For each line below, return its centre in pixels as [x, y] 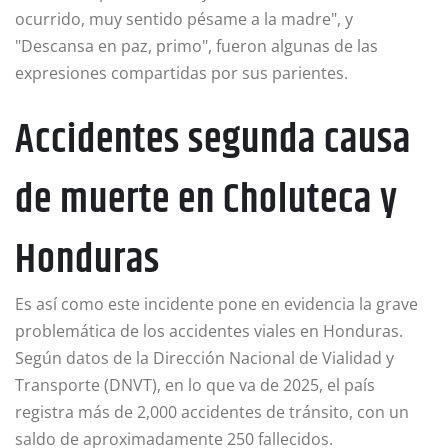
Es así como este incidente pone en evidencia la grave [216, 304]
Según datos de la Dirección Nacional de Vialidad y [204, 358]
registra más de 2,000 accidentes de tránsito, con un [212, 412]
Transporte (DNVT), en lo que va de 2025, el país [195, 385]
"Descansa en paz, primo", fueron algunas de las [196, 46]
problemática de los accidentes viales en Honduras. [209, 331]
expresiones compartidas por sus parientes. [181, 73]
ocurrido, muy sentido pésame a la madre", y [184, 19]
